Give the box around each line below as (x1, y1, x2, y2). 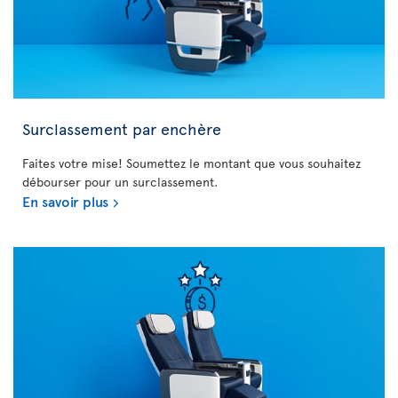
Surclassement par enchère (22, 117, 221, 140)
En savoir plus (22, 191, 108, 211)
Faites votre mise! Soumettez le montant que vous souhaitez (22, 155, 361, 172)
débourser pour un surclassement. (22, 173, 218, 191)
